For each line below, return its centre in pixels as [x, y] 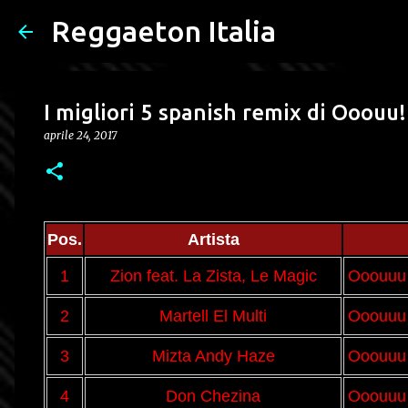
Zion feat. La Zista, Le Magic [213, 276]
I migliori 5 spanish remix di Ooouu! [225, 112]
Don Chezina [213, 396]
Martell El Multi [213, 316]
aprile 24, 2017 [80, 135]
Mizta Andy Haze [213, 356]
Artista [213, 240]
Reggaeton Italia [163, 31]
